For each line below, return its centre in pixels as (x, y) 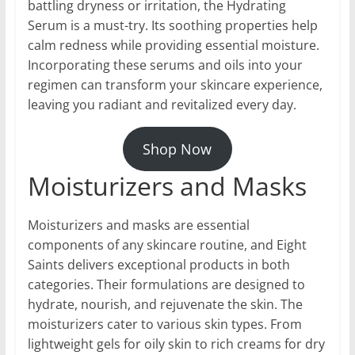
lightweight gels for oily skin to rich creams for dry (176, 344)
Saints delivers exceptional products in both (158, 265)
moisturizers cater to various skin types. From (164, 324)
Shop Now (177, 149)
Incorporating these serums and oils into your (165, 65)
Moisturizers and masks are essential (138, 225)
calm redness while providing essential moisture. (173, 46)
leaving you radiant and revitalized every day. (162, 105)
